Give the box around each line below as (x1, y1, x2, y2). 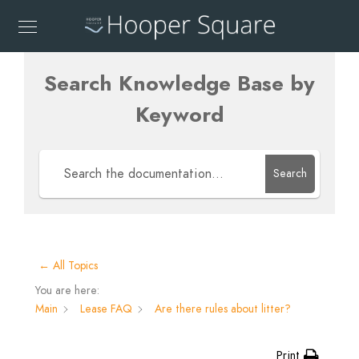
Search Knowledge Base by (44, 69, 315, 98)
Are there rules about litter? (155, 301, 291, 317)
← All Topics (38, 258, 98, 273)
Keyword (135, 100, 224, 129)
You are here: (35, 283, 99, 298)
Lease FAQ (80, 301, 132, 317)
